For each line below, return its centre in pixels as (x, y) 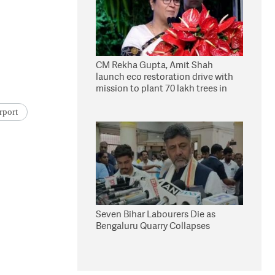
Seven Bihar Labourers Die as (156, 214)
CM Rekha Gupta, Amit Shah (154, 65)
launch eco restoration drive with (165, 76)
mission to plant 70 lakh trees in (161, 88)
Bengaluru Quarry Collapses (153, 226)
